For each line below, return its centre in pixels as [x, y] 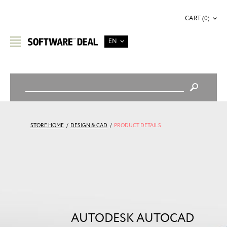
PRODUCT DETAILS [138, 126]
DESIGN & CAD [89, 126]
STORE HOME [47, 126]
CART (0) [197, 18]
